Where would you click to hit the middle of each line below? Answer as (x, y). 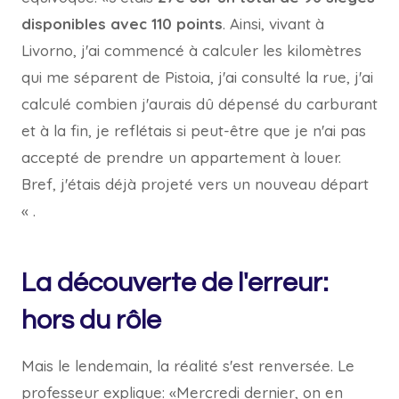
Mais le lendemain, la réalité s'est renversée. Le (188, 366)
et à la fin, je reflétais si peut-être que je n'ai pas (194, 130)
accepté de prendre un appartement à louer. (181, 157)
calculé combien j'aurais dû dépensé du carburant (199, 104)
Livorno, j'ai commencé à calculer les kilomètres (191, 50)
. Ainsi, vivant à (273, 24)
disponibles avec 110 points (122, 24)
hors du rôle (91, 320)
